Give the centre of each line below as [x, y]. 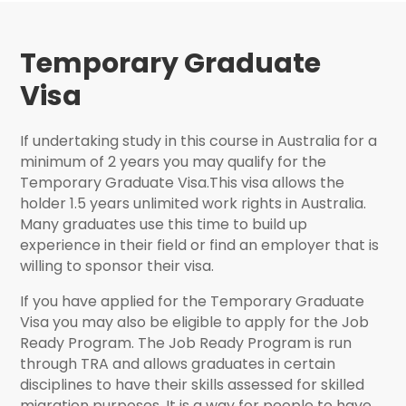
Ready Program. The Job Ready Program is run [186, 343]
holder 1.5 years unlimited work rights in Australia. [193, 204]
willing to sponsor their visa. [117, 266]
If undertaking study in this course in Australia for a [199, 141]
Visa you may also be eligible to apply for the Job [195, 323]
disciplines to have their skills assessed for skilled [193, 385]
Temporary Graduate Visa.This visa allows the [183, 183]
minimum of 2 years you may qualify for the [174, 162]
